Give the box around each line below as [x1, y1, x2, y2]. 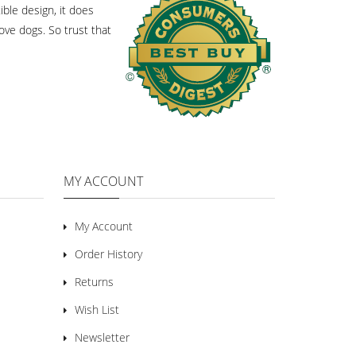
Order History [74, 246, 142, 261]
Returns [74, 274, 114, 289]
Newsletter [74, 330, 130, 345]
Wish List [74, 302, 119, 317]
